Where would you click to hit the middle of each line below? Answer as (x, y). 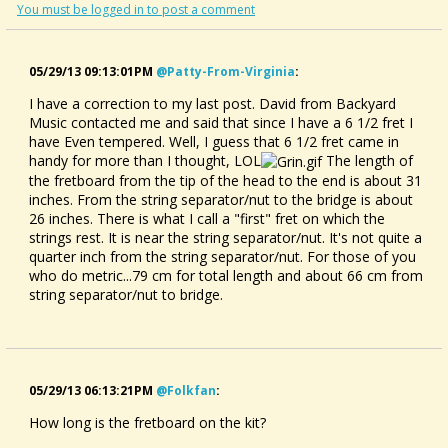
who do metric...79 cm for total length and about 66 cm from (226, 276)
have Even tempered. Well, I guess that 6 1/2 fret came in (214, 141)
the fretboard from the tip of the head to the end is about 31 (225, 181)
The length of (367, 160)
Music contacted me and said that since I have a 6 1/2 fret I (221, 122)
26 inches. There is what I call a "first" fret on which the (207, 219)
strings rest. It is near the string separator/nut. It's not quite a (225, 238)
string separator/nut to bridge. (126, 295)
